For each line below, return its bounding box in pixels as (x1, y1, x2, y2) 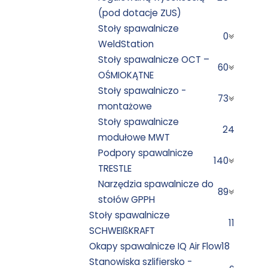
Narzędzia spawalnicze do (98, 177, 214, 190)
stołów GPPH (98, 193, 156, 206)
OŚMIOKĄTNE (98, 68, 154, 81)
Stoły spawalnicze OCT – (98, 53, 210, 66)
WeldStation (98, 37, 154, 50)
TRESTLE (98, 162, 132, 175)
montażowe (98, 99, 153, 112)
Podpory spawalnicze (98, 146, 194, 159)
